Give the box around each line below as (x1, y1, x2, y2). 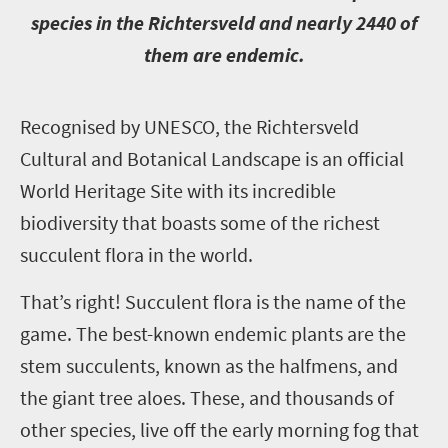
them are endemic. (143, 41, 305, 67)
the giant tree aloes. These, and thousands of (20, 384, 394, 410)
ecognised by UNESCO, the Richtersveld (31, 113, 359, 139)
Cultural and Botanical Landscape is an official (20, 145, 404, 171)
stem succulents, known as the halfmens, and (20, 352, 398, 378)
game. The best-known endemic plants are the (20, 320, 406, 346)
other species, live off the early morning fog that (20, 416, 419, 442)
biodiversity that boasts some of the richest (20, 209, 380, 235)
